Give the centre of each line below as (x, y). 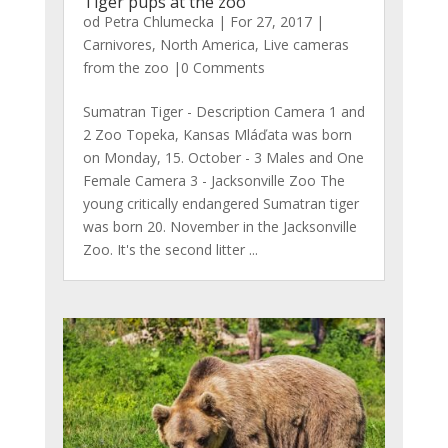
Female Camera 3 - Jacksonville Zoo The (213, 181)
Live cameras (305, 45)
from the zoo (125, 68)
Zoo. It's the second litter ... (170, 250)
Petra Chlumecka (158, 22)
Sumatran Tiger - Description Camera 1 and (223, 112)
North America (207, 45)
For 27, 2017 (270, 22)
